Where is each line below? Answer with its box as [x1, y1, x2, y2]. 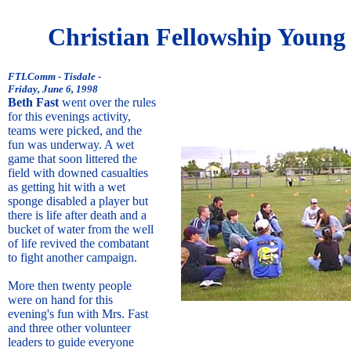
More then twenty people [8, 278, 132, 292]
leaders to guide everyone [8, 335, 134, 349]
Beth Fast [8, 95, 59, 109]
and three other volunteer [8, 320, 131, 335]
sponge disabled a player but [8, 194, 148, 208]
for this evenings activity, [8, 109, 131, 123]
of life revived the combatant [8, 236, 149, 250]
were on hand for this [8, 292, 113, 306]
